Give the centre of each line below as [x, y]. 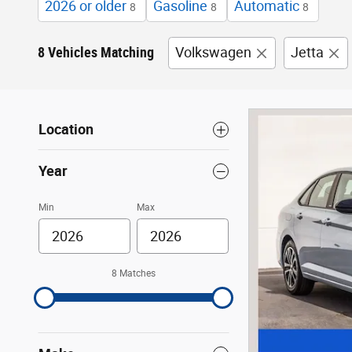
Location [66, 130]
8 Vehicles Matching [96, 52]
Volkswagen [213, 52]
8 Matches [134, 274]
